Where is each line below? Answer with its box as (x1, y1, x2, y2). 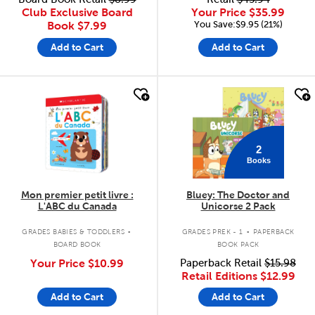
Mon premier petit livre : (20, 188, 134, 200)
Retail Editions (181, 269, 260, 282)
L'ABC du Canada (37, 200, 117, 212)
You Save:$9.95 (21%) (193, 19, 283, 30)
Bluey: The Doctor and (186, 188, 290, 200)
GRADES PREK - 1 (181, 228, 243, 236)
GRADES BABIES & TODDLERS (22, 228, 124, 236)
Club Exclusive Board (21, 6, 133, 19)
